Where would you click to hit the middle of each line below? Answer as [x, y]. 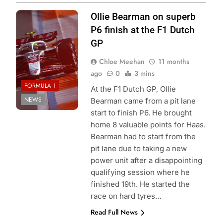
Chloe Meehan [122, 62]
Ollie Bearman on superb [143, 17]
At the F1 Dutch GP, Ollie [133, 89]
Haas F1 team [40, 28]
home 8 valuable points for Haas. [148, 125]
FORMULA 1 [40, 85]
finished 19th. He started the [140, 184]
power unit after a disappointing [146, 161]
